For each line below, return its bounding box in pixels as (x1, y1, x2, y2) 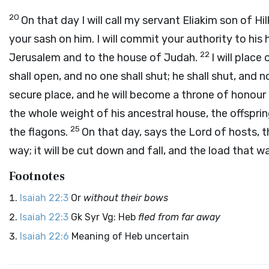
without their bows (83, 192, 168, 204)
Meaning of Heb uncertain (71, 231, 189, 242)
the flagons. (9, 125, 70, 139)
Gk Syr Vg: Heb (71, 211, 138, 223)
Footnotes (9, 169, 65, 184)
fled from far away (138, 211, 220, 223)
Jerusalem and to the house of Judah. (9, 51, 200, 64)
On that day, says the (82, 125, 189, 139)
